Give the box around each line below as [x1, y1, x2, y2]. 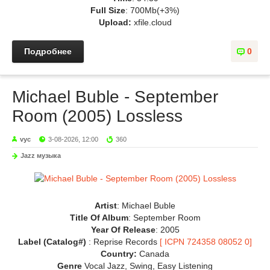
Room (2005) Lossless [12, 107, 183, 125]
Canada [137, 249, 169, 259]
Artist [95, 201, 117, 210]
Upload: [98, 17, 131, 27]
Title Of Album [69, 213, 128, 222]
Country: [101, 249, 137, 259]
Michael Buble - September [12, 87, 218, 106]
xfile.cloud [131, 17, 172, 27]
